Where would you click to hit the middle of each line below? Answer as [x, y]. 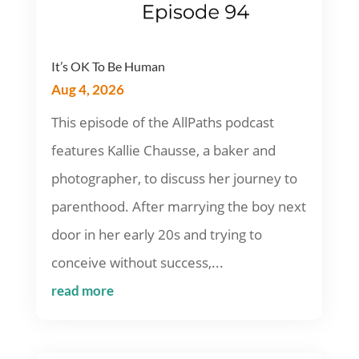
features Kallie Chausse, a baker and [163, 150]
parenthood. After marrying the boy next [178, 206]
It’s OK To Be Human [108, 66]
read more [82, 290]
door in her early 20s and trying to [156, 234]
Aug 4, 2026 [87, 89]
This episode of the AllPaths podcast [162, 122]
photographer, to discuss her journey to [174, 178]
